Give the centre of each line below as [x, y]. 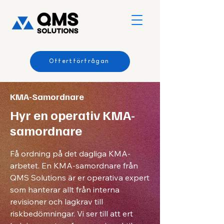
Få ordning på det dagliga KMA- [70, 153]
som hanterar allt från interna [65, 189]
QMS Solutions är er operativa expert [80, 177]
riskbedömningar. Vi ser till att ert [71, 213]
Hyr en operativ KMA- [72, 115]
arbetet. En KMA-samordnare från [74, 165]
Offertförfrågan [79, 61]
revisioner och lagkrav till [56, 201]
